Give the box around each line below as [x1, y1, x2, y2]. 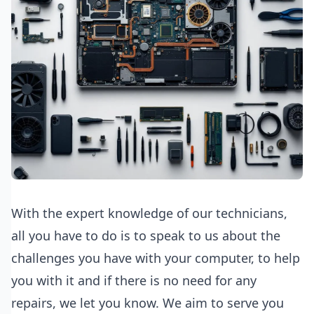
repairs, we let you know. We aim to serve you [11, 294, 284, 311]
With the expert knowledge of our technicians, [11, 205, 287, 221]
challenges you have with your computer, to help [11, 250, 300, 266]
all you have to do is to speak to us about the [11, 227, 280, 244]
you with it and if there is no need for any [11, 272, 257, 289]
